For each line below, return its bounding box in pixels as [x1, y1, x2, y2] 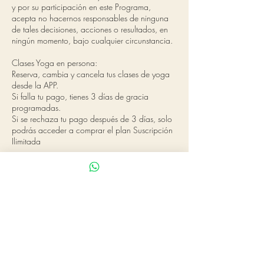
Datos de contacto [12, 197, 114, 212]
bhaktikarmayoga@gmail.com [12, 245, 114, 256]
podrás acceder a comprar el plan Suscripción [12, 124, 173, 136]
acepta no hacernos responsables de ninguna [12, 12, 169, 24]
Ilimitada [12, 136, 41, 147]
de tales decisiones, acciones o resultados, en [12, 24, 168, 35]
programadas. [12, 102, 61, 113]
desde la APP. [12, 80, 58, 91]
